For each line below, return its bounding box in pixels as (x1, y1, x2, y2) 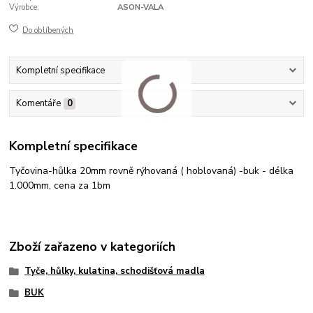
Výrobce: (9, 2, 40, 13)
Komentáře (15, 97, 61, 110)
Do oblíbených (22, 24, 74, 36)
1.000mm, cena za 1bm (9, 178, 111, 192)
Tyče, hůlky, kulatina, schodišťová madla (24, 264, 205, 277)
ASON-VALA (117, 2, 163, 13)
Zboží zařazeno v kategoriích (9, 238, 176, 255)
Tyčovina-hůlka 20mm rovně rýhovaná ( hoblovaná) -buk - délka (9, 163, 294, 177)
